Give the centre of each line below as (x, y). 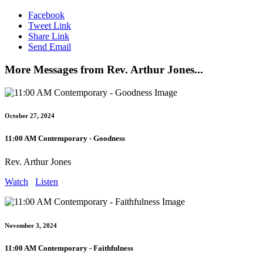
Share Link (49, 36)
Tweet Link (50, 26)
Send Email (50, 47)
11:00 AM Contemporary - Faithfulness (69, 248)
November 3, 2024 (31, 225)
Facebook (46, 15)
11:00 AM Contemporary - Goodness (65, 139)
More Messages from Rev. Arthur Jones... (104, 69)
